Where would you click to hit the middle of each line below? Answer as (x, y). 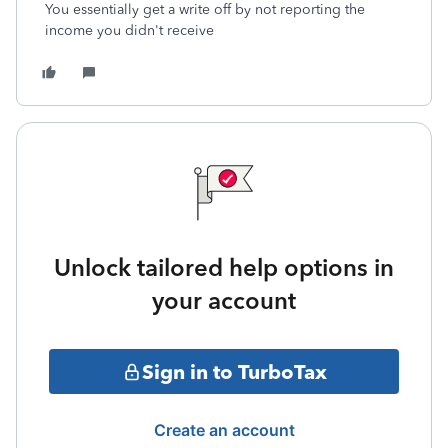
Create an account (224, 430)
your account (224, 300)
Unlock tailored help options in (224, 267)
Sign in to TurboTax (234, 371)
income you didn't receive (129, 30)
